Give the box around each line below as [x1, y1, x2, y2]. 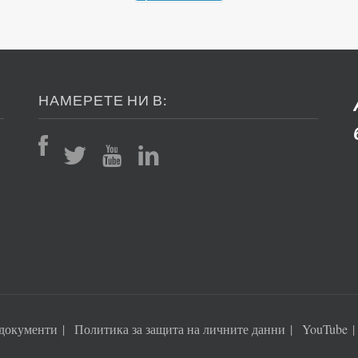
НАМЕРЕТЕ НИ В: [38, 90, 168, 109]
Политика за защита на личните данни [74, 320, 285, 337]
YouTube [302, 320, 348, 337]
